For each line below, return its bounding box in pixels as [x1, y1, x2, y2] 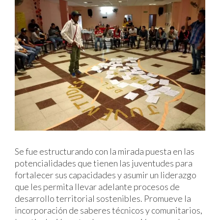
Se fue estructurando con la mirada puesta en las [15, 145, 194, 157]
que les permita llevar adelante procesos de [15, 181, 180, 192]
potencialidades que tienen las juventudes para [15, 157, 192, 168]
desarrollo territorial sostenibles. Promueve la [15, 192, 191, 204]
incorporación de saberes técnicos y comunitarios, [15, 204, 202, 216]
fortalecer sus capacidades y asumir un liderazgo [15, 169, 196, 180]
